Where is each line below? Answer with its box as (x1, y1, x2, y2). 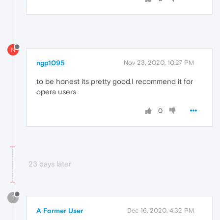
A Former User (36, 207, 83, 215)
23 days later (28, 160, 71, 168)
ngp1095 (36, 59, 65, 67)
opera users (36, 87, 76, 96)
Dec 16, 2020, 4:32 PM (127, 207, 194, 215)
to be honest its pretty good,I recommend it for (36, 77, 193, 86)
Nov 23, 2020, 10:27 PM (124, 59, 194, 67)
